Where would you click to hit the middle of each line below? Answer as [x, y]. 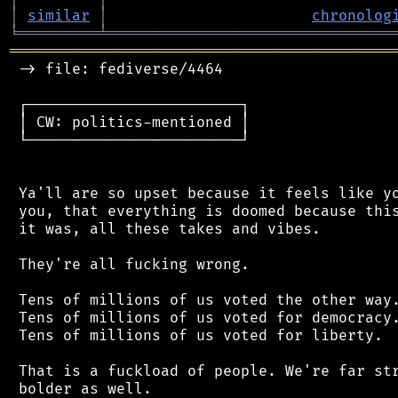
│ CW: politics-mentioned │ [130, 122]
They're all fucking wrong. [130, 264]
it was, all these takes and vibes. [165, 229]
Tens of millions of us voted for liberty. [196, 335]
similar [59, 16]
